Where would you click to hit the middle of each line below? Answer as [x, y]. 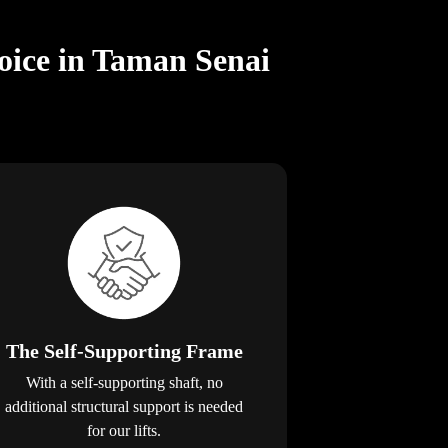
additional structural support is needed [124, 406]
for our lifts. [124, 430]
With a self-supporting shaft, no [124, 382]
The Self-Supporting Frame [124, 350]
